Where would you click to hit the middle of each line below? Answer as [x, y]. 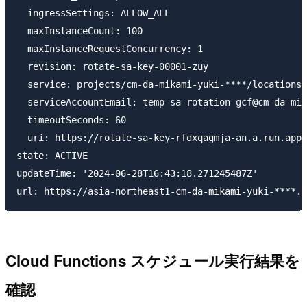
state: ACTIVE [52, 155]
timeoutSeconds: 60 [71, 120]
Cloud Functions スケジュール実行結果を [153, 261]
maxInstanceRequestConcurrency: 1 [110, 48]
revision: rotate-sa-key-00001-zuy [112, 66]
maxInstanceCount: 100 [79, 30]
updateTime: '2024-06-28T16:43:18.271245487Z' [137, 173]
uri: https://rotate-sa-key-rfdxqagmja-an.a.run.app [159, 137]
